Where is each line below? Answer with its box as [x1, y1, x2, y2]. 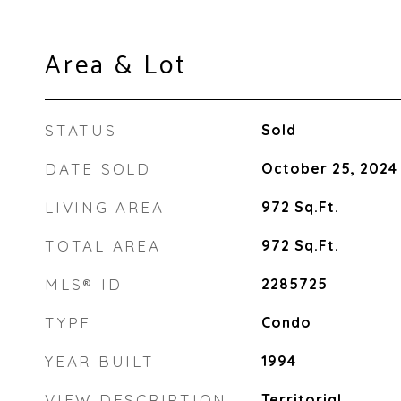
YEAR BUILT [45, 352, 155, 371]
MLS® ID [45, 275, 123, 294]
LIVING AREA [45, 198, 165, 217]
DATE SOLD [45, 159, 151, 178]
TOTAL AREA [45, 236, 161, 255]
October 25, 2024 [260, 159, 397, 177]
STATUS [45, 121, 117, 140]
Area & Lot [45, 45, 187, 88]
